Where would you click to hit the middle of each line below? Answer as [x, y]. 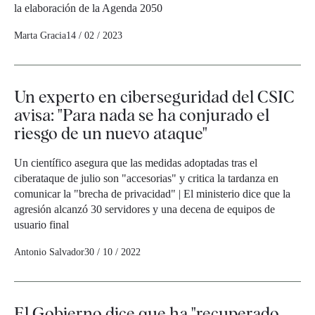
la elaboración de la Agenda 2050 [88, 8]
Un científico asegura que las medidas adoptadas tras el [136, 163]
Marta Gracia [40, 36]
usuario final [41, 225]
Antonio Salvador [49, 252]
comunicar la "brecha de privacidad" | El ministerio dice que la [152, 194]
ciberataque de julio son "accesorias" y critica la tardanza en [146, 179]
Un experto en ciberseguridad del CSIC [154, 97]
